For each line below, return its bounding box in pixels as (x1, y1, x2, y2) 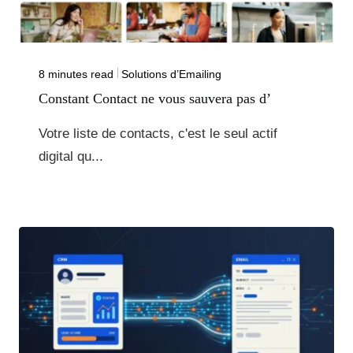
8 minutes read (39, 67, 113, 80)
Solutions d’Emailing (121, 67, 221, 80)
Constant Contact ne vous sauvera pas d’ (39, 90, 271, 106)
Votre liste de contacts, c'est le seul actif (39, 125, 277, 141)
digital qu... (39, 148, 103, 164)
